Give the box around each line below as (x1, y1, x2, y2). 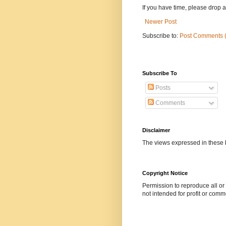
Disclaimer (142, 127, 170, 134)
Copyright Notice (142, 170, 188, 177)
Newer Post (145, 18, 177, 26)
